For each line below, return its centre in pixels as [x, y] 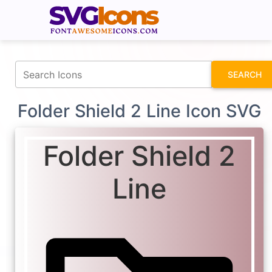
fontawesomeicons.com [183, 8]
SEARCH [245, 75]
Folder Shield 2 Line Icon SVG [139, 111]
